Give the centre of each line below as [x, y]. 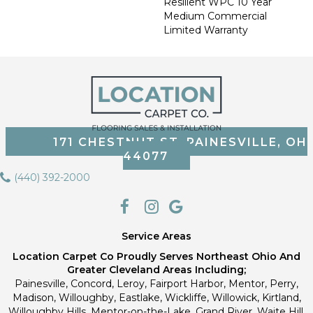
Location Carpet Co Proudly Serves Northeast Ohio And [156, 257]
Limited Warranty [206, 30]
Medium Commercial [215, 16]
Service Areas [156, 236]
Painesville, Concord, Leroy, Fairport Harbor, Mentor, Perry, [156, 284]
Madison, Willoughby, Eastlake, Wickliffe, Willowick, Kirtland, [156, 298]
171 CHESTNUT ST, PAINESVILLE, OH [180, 142]
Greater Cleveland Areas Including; [156, 270]
